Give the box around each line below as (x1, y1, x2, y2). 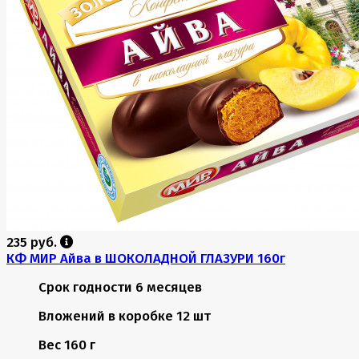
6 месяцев (135, 278, 202, 295)
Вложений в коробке (38, 307, 173, 324)
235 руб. (6, 233, 60, 250)
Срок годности (38, 278, 132, 295)
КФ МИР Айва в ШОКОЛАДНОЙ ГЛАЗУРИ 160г (6, 249, 285, 266)
